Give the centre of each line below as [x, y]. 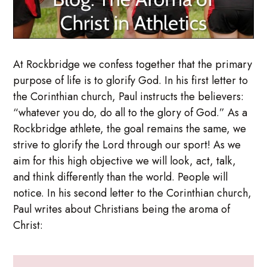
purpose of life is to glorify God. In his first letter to [131, 80]
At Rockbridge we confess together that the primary [133, 64]
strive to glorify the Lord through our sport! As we [127, 145]
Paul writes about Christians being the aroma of [122, 209]
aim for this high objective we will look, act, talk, [125, 161]
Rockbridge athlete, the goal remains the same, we [130, 128]
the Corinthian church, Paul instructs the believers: [129, 96]
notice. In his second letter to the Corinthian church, [133, 193]
